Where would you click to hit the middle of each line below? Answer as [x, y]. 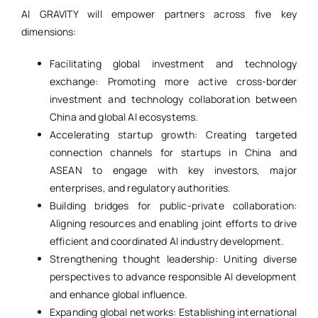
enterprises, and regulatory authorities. [140, 188]
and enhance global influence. [119, 295]
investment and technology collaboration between [173, 99]
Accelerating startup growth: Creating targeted [173, 135]
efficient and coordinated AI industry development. [166, 241]
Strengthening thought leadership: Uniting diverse [173, 259]
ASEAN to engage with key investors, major [173, 170]
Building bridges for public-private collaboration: [173, 206]
